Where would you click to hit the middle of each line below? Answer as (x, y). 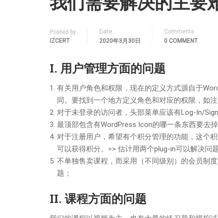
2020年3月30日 (120, 41)
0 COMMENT (181, 41)
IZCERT (60, 41)
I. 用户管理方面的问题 (108, 68)
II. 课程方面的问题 (98, 199)
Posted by (63, 32)
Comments (179, 32)
